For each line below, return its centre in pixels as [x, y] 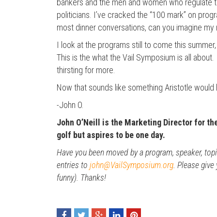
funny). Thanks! [81, 178]
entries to [73, 165]
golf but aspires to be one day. [111, 135]
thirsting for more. [86, 70]
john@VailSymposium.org [132, 165]
